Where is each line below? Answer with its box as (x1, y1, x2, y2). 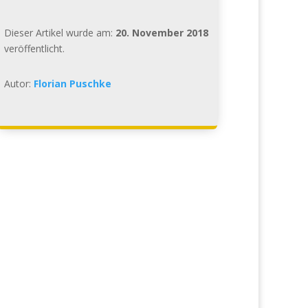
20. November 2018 (115, 25, 208, 39)
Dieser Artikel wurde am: (3, 25, 115, 39)
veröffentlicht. (3, 41, 65, 55)
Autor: (3, 76, 34, 90)
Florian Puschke (33, 76, 111, 90)
